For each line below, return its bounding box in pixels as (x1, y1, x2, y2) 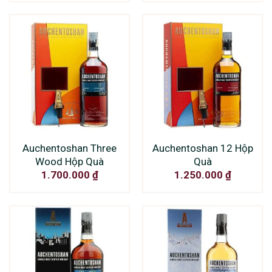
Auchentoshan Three (22, 142, 117, 155)
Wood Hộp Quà (35, 155, 104, 168)
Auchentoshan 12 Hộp (152, 142, 253, 155)
